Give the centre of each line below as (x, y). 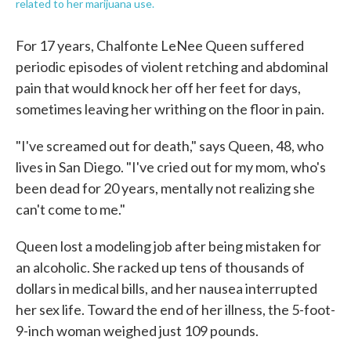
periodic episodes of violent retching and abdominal (172, 67)
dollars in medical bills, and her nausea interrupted (166, 288)
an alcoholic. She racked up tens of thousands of (160, 267)
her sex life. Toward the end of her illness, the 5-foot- (175, 309)
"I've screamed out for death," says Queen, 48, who (170, 146)
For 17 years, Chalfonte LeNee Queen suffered (160, 45)
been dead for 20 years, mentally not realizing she (165, 188)
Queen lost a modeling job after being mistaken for (168, 246)
